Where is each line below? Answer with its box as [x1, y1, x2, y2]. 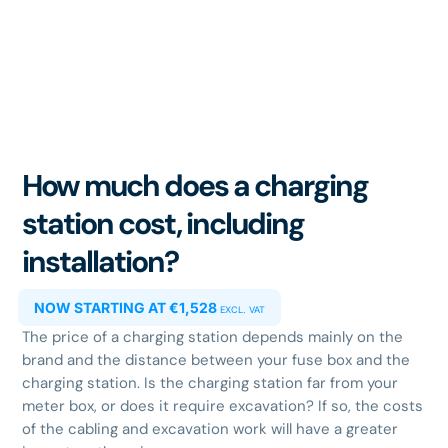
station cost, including [22, 204, 305, 244]
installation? [22, 242, 179, 282]
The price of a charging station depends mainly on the [22, 327, 404, 348]
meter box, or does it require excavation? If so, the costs [22, 396, 424, 417]
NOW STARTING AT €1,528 [34, 299, 221, 317]
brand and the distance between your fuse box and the [22, 350, 411, 371]
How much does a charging [22, 166, 369, 206]
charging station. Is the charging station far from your [22, 373, 399, 394]
